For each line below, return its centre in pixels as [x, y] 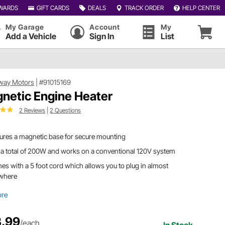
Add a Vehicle [31, 36]
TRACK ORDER [144, 8]
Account [105, 27]
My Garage [25, 27]
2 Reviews [32, 110]
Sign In [102, 36]
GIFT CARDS [53, 8]
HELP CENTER [201, 8]
